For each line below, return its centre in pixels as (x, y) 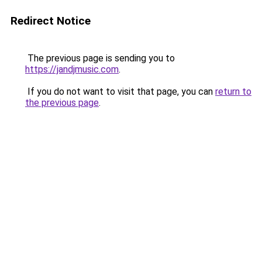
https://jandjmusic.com (72, 69)
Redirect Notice (51, 21)
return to (233, 92)
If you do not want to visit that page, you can (120, 92)
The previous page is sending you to (100, 58)
